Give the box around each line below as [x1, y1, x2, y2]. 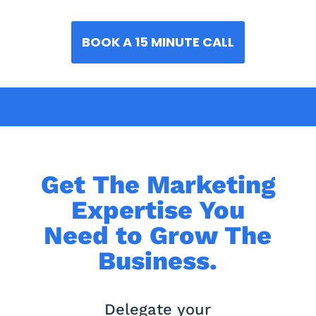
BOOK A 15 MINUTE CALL [81, 32, 234, 51]
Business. [98, 246, 218, 276]
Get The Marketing [40, 170, 275, 200]
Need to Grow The [44, 221, 272, 251]
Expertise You [71, 195, 245, 226]
